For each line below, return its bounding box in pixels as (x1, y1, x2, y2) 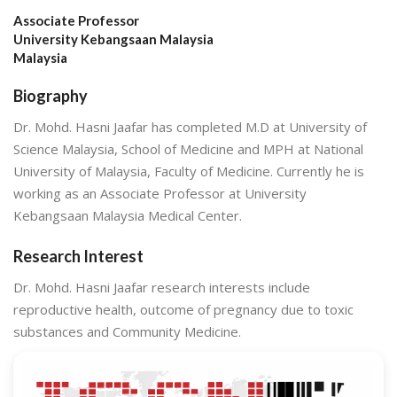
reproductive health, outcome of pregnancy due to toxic (13, 300, 354, 318)
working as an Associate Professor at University (13, 184, 307, 203)
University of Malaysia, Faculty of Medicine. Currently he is (13, 162, 364, 181)
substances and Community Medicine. (13, 322, 241, 340)
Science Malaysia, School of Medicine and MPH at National (13, 140, 363, 159)
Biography (13, 86, 88, 106)
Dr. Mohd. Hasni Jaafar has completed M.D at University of (13, 118, 367, 136)
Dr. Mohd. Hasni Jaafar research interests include (13, 277, 310, 296)
